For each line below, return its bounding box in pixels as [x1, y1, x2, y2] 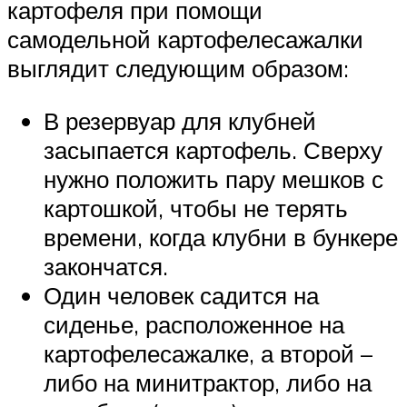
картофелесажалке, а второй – [44, 338, 372, 368]
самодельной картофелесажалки [7, 25, 363, 55]
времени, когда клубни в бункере [44, 222, 398, 252]
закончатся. [44, 251, 168, 281]
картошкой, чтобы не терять [44, 193, 348, 223]
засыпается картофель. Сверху [44, 134, 382, 164]
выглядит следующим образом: [7, 54, 349, 84]
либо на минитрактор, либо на [44, 367, 372, 397]
